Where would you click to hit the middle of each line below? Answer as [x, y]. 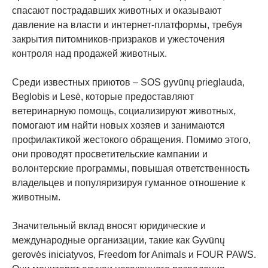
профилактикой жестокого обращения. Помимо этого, [131, 140]
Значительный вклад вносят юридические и [109, 226]
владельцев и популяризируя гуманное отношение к [129, 183]
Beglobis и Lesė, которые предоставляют [103, 97]
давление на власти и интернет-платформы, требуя [127, 25]
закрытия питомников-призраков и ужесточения [118, 39]
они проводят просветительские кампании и [110, 154]
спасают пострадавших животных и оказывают [117, 11]
